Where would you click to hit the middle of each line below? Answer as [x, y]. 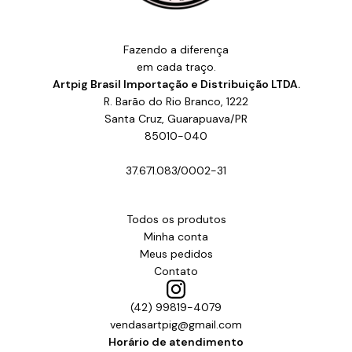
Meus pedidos [176, 253]
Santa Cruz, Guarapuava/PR [176, 118]
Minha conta [176, 236]
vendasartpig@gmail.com [176, 324]
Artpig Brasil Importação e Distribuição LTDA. [176, 84]
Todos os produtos [176, 219]
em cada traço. [176, 66]
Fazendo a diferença [176, 49]
